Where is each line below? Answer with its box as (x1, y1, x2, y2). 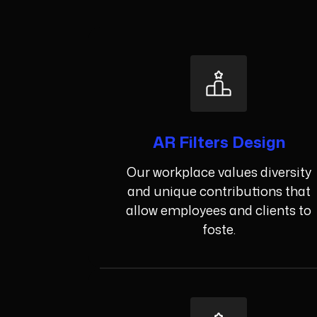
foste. (202, 220, 236, 239)
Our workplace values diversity (126, 163, 311, 182)
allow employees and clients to (126, 201, 312, 220)
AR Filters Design (152, 131, 285, 154)
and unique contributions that (127, 182, 311, 201)
